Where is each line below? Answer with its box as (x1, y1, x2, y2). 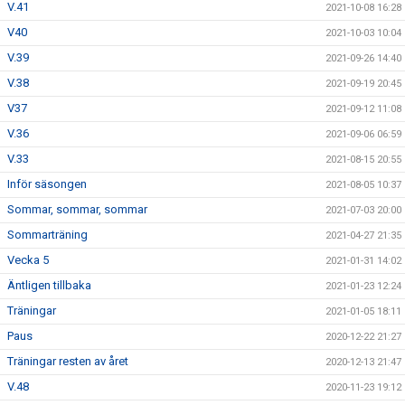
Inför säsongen (7, 177, 87, 191)
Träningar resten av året (7, 354, 128, 368)
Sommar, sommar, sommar (7, 202, 147, 216)
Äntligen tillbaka (7, 278, 91, 292)
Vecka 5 (7, 253, 49, 267)
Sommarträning (7, 228, 88, 241)
